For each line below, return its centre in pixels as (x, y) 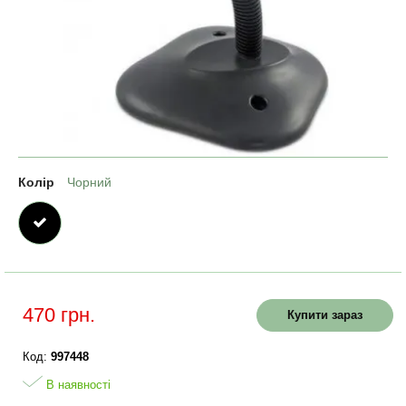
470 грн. (59, 315)
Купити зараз (325, 315)
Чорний (89, 182)
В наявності (77, 385)
